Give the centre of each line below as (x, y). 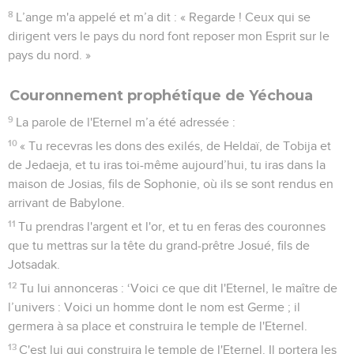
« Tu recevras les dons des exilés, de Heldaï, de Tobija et (176, 146)
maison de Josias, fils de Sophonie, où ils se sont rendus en (171, 184)
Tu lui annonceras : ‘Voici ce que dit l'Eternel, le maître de (179, 288)
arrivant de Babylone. (66, 203)
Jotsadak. (34, 264)
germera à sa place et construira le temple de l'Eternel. (158, 326)
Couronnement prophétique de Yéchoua (161, 95)
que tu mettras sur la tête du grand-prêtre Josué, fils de (159, 245)
